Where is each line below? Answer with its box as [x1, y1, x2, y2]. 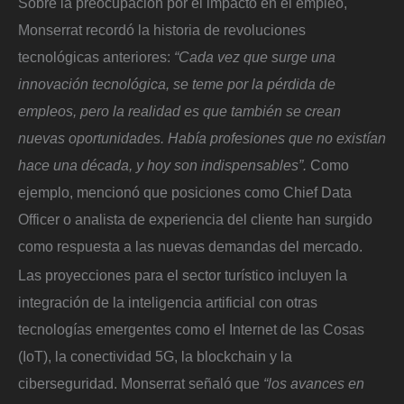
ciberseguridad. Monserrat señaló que [18, 374, 263, 391]
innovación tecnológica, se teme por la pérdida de [18, 76, 335, 93]
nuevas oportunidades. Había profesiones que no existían [18, 130, 386, 147]
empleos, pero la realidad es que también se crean [18, 103, 341, 120]
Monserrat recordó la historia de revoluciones [18, 22, 306, 39]
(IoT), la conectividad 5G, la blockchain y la [18, 347, 292, 364]
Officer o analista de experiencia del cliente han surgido [18, 211, 372, 228]
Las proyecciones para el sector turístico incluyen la [18, 266, 347, 283]
